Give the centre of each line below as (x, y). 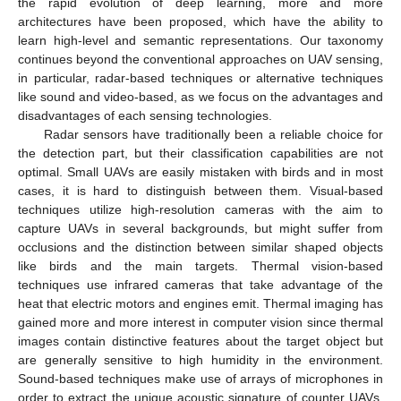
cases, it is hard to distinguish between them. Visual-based (200, 190)
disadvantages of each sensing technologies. (145, 115)
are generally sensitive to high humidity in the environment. (200, 359)
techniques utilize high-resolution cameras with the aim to (200, 209)
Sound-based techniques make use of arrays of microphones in (200, 378)
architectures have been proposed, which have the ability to (200, 21)
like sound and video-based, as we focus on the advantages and (200, 96)
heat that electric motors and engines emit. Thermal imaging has (200, 303)
